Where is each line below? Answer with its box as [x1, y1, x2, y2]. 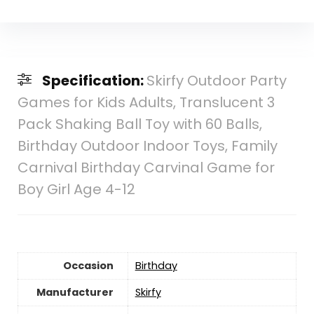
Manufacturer [36, 285, 114, 299]
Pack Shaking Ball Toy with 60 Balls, [17, 114, 262, 134]
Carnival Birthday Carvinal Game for [17, 157, 275, 177]
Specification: [41, 70, 146, 90]
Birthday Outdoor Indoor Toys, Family [17, 135, 278, 156]
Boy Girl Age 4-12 [17, 179, 135, 199]
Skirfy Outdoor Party [146, 70, 287, 90]
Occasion [62, 258, 114, 273]
